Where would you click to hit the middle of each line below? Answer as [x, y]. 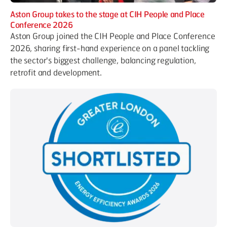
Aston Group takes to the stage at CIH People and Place [107, 14]
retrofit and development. [56, 72]
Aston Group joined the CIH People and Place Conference [113, 36]
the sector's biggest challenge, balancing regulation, [103, 60]
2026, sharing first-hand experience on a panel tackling [110, 48]
